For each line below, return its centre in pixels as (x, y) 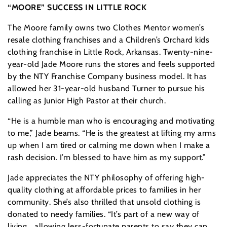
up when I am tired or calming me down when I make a (109, 145)
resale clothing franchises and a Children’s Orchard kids (108, 40)
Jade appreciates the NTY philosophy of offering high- (106, 178)
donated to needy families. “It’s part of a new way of (104, 214)
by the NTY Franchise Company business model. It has (107, 77)
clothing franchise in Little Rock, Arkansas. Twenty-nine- (110, 52)
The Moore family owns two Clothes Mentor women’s (106, 28)
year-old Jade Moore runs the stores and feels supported (111, 64)
